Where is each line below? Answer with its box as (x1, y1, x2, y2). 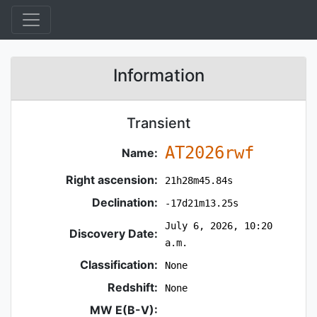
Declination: (92, 195, 158, 209)
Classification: (80, 258, 158, 272)
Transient (127, 115, 190, 132)
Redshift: (108, 280, 158, 294)
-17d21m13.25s (164, 197, 238, 209)
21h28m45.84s (164, 175, 233, 186)
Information (113, 65, 204, 86)
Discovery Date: (69, 226, 158, 241)
